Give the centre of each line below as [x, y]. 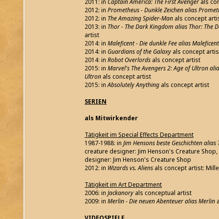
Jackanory [120, 193]
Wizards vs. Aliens [130, 168]
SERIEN [96, 102]
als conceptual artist [163, 193]
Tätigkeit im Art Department [123, 185]
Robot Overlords [128, 60]
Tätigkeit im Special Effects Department [139, 135]
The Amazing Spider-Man [141, 19]
